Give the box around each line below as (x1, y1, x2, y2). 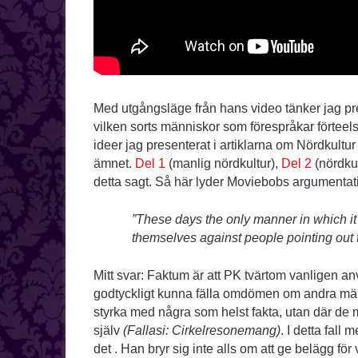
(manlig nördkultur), (165, 157, 281, 171)
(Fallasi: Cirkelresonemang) (123, 323, 280, 337)
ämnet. (93, 157, 135, 171)
